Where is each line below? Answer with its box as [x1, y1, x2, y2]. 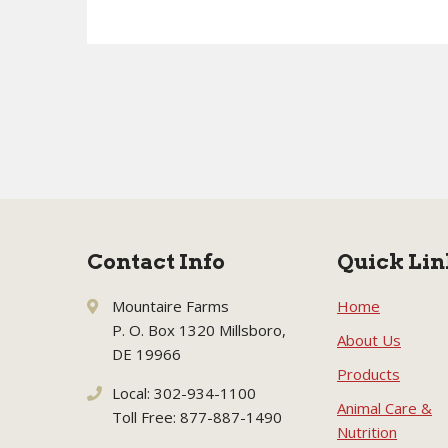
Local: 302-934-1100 [112, 383, 256, 403]
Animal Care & [337, 398, 432, 418]
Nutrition [337, 422, 397, 442]
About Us [337, 330, 401, 350]
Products [337, 364, 400, 384]
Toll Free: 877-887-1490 [112, 407, 282, 427]
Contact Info [87, 249, 225, 274]
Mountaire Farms [112, 296, 229, 316]
